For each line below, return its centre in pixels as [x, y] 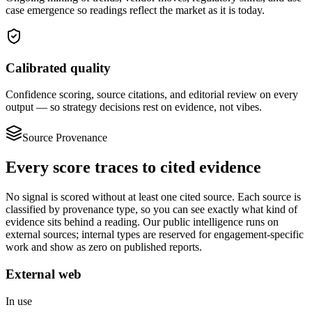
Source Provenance [65, 138]
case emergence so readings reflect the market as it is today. [135, 10]
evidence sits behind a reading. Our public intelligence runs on [142, 222]
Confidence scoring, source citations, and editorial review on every [152, 95]
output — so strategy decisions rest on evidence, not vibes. [134, 107]
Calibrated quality [58, 68]
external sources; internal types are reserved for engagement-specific [155, 235]
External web [44, 274]
